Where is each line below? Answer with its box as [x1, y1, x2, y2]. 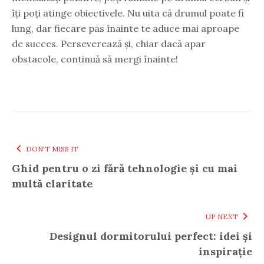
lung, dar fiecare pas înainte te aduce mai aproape [12, 22, 239, 34]
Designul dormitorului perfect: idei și [49, 229, 252, 243]
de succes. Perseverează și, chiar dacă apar [12, 37, 206, 49]
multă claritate [12, 176, 93, 190]
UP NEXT [206, 212, 238, 221]
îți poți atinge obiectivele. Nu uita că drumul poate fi [12, 6, 244, 19]
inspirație [199, 244, 252, 258]
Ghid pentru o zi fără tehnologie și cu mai [12, 161, 237, 175]
